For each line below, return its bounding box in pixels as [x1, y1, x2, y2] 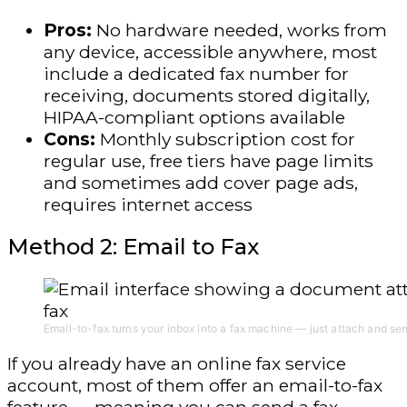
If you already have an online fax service [7, 352, 346, 374]
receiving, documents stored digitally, [44, 84, 370, 106]
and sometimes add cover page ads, [44, 171, 358, 194]
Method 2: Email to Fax [7, 233, 259, 260]
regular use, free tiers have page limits [44, 149, 373, 172]
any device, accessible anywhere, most [44, 40, 377, 63]
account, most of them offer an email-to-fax [7, 373, 382, 396]
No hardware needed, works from [96, 18, 387, 41]
